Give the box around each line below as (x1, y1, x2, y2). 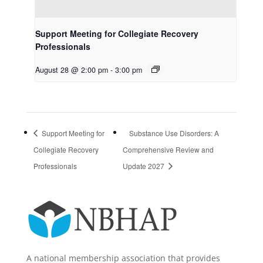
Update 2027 (123, 160, 167, 171)
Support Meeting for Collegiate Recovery (35, 27, 198, 39)
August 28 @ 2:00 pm (35, 64, 108, 75)
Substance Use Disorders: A (129, 127, 220, 138)
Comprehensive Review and (123, 144, 214, 154)
